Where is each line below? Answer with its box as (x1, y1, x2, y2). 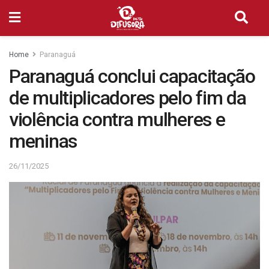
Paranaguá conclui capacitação (9, 65, 255, 88)
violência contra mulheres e (9, 108, 225, 131)
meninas (9, 130, 77, 153)
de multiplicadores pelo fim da (9, 86, 246, 109)
